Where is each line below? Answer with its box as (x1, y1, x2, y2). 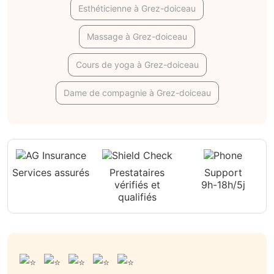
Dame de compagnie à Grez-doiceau (63, 87, 211, 98)
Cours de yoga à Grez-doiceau (75, 59, 199, 70)
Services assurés (12, 166, 90, 179)
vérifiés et (114, 179, 160, 191)
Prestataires (109, 166, 165, 179)
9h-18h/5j (201, 179, 245, 191)
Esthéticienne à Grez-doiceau (78, 3, 196, 14)
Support (204, 166, 242, 179)
